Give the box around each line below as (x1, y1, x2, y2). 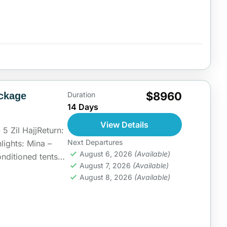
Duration (67, 90, 95, 99)
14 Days (67, 101, 98, 112)
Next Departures (67, 137, 123, 146)
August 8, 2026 (79, 172, 134, 181)
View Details (100, 119, 149, 130)
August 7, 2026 (79, 161, 133, 170)
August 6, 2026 (79, 149, 134, 158)
